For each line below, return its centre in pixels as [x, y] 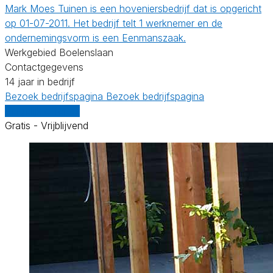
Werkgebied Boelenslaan [59, 52]
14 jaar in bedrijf [40, 81]
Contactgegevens [44, 67]
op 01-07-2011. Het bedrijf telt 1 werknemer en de [114, 23]
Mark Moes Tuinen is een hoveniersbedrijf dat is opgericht [133, 8]
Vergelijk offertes [42, 111]
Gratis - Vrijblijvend [47, 125]
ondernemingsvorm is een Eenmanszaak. [95, 37]
